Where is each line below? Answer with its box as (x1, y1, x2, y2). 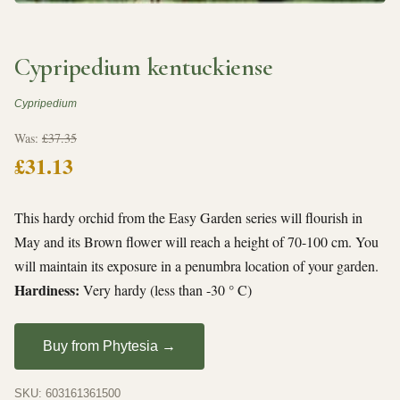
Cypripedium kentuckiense (14, 51, 273, 82)
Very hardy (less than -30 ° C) (79, 279, 252, 299)
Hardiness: (14, 279, 79, 300)
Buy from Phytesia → (43, 338, 176, 354)
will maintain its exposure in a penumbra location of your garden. (14, 255, 379, 275)
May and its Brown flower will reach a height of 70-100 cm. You (14, 231, 379, 251)
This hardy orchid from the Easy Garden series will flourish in (14, 207, 362, 227)
